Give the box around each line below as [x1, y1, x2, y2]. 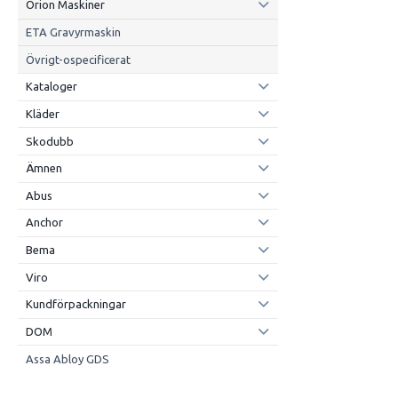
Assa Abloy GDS [25, 352, 109, 365]
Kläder [25, 107, 60, 120]
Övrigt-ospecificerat [25, 52, 131, 66]
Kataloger [25, 80, 77, 93]
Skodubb [25, 134, 74, 147]
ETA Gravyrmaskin [25, 26, 121, 39]
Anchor [25, 216, 63, 229]
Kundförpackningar [25, 298, 126, 311]
